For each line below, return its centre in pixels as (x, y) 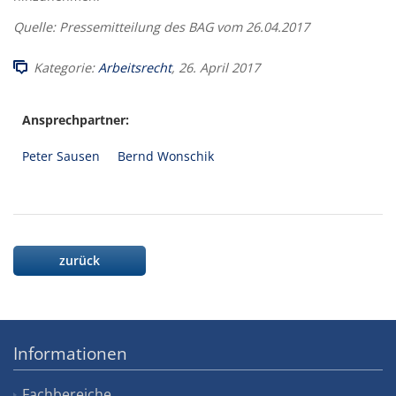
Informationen (70, 353)
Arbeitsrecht (135, 67)
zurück (80, 260)
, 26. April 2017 (216, 67)
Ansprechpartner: (76, 120)
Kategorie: (66, 67)
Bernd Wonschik (166, 156)
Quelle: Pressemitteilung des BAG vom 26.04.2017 (161, 27)
